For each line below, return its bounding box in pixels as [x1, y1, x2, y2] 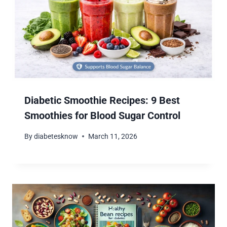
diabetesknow [34, 132, 79, 141]
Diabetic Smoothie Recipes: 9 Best [24, 94, 180, 107]
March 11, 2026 [88, 132, 138, 141]
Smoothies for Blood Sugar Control [24, 109, 180, 122]
